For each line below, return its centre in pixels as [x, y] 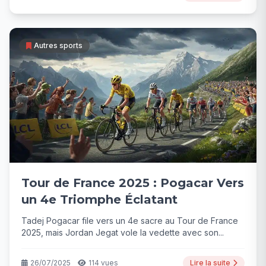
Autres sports [58, 46]
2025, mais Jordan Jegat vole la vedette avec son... [123, 233]
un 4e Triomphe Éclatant [99, 200]
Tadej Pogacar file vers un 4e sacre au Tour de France [130, 221]
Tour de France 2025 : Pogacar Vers [133, 183]
